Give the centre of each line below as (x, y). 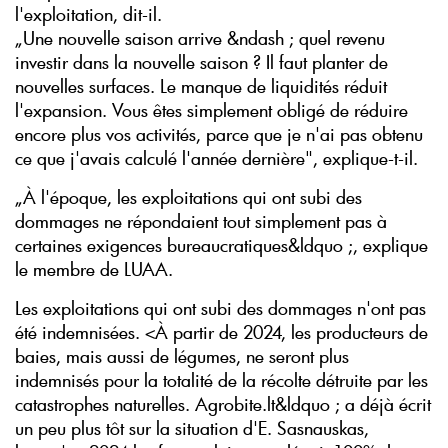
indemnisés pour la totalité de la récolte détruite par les (221, 380)
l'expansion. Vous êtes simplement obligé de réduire (211, 110)
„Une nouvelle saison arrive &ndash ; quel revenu (200, 38)
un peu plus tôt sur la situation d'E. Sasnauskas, (192, 428)
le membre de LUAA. (94, 269)
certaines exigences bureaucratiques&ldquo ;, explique (221, 245)
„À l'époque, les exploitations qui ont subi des (188, 197)
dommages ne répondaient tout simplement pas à (201, 221)
